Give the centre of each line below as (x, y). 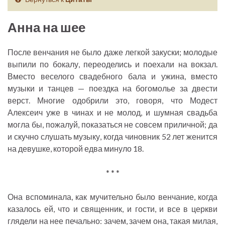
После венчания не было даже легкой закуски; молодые (113, 52)
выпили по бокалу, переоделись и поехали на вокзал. (113, 64)
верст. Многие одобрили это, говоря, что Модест (113, 100)
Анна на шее (46, 27)
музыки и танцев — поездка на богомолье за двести (113, 88)
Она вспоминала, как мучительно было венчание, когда (113, 197)
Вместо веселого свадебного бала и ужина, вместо (113, 76)
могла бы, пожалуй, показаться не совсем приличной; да (113, 125)
